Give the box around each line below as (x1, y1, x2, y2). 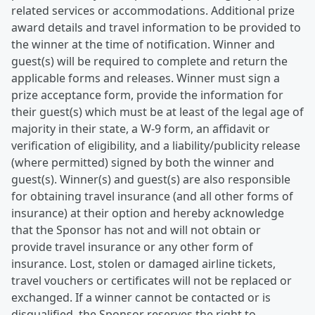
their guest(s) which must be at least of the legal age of (11, 104, 304, 120)
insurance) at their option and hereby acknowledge (11, 205, 284, 221)
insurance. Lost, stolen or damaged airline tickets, (11, 256, 276, 271)
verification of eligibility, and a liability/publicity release (11, 138, 300, 153)
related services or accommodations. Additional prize (11, 3, 295, 18)
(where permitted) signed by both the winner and (11, 155, 274, 170)
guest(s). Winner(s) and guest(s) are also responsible (11, 172, 290, 187)
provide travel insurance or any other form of (11, 239, 253, 255)
